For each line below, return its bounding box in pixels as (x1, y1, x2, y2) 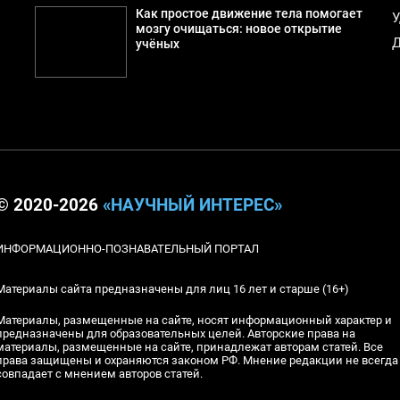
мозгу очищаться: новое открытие (135, 21, 342, 37)
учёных (135, 36, 179, 52)
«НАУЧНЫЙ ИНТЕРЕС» (102, 195, 282, 215)
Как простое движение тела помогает (135, 5, 362, 21)
